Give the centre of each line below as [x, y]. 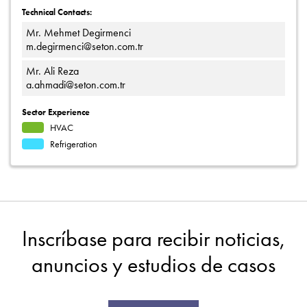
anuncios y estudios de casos [153, 265]
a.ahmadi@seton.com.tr [76, 85]
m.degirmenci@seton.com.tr [85, 46]
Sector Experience [56, 112]
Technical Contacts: [57, 12]
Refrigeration [73, 144]
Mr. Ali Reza [52, 71]
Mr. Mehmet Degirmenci [78, 32]
